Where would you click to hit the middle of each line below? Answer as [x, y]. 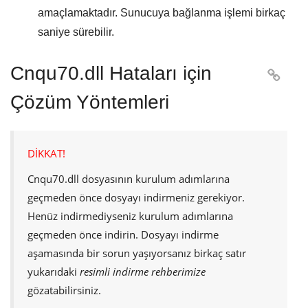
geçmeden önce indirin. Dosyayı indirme [123, 235]
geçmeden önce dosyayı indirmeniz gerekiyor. [136, 198]
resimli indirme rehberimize [143, 272]
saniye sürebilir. [76, 32]
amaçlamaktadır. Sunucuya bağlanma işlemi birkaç [162, 13]
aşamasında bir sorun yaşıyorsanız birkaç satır [137, 253]
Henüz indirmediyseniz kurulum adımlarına [130, 216]
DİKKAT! [46, 154]
